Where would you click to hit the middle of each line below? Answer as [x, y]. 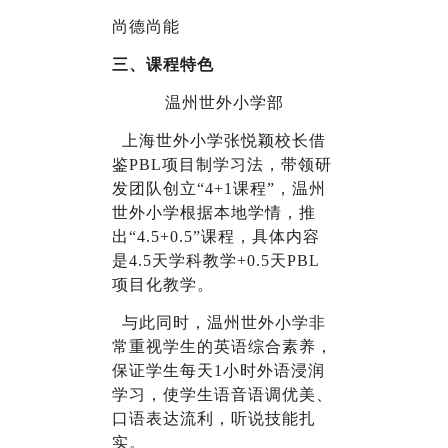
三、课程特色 [163, 65]
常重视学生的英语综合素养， [222, 347]
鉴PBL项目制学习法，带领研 [222, 165]
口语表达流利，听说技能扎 [214, 419]
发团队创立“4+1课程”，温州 [219, 189]
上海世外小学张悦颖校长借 [224, 141]
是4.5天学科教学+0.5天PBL [216, 261]
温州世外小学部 [224, 103]
